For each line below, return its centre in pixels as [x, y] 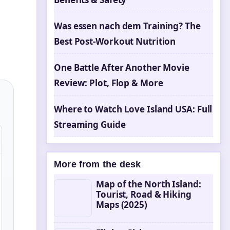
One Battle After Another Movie [122, 68]
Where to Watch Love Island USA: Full [133, 109]
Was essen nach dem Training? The [127, 26]
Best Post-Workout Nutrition [115, 41]
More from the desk [98, 164]
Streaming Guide [90, 124]
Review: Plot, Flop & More [109, 83]
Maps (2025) [122, 205]
